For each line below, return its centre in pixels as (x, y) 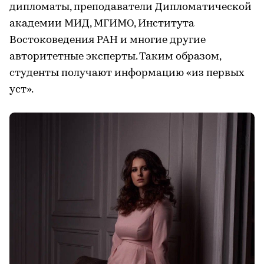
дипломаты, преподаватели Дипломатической (131, 8)
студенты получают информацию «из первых (127, 74)
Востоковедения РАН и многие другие (108, 41)
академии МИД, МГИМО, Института (102, 24)
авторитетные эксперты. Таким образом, (115, 57)
